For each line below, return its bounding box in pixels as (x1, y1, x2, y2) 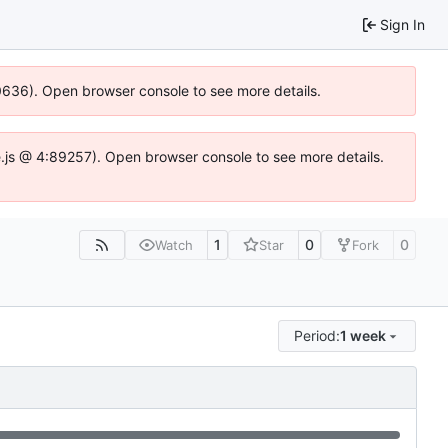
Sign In (380, 15, 425, 33)
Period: (294, 326, 341, 344)
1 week (340, 326, 387, 344)
